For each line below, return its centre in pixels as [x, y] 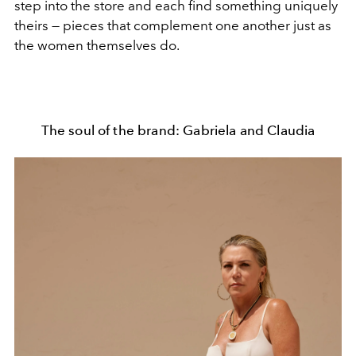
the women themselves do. [97, 45]
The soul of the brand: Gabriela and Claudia [178, 130]
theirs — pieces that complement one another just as [173, 25]
